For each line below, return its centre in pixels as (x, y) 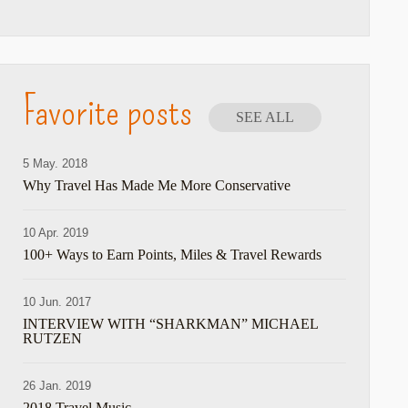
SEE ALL (265, 117)
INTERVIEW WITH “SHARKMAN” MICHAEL (171, 324)
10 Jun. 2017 (57, 302)
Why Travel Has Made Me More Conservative (157, 185)
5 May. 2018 (56, 163)
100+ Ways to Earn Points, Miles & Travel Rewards (173, 255)
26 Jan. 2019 (57, 386)
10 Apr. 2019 (56, 233)
